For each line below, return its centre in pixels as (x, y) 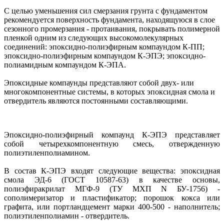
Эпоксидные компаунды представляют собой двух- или (99, 82)
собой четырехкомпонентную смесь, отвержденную (112, 143)
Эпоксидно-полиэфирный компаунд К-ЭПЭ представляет (112, 134)
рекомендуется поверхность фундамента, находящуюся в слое (109, 19)
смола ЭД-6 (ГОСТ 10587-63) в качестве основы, (112, 179)
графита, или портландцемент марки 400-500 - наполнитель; (112, 206)
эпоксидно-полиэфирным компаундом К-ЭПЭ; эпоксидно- (105, 55)
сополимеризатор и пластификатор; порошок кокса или (112, 197)
